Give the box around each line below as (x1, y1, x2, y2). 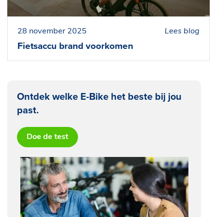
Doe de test (27, 133, 68, 141)
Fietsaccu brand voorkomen (17, 40, 133, 51)
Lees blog (165, 27, 200, 35)
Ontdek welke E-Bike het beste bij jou (17, 91, 182, 103)
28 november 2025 (17, 27, 87, 35)
